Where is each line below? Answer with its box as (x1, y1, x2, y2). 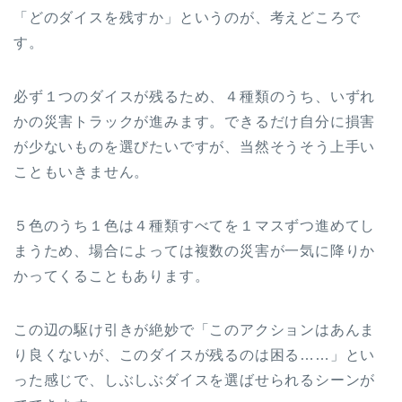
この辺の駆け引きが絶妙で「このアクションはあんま (13, 322, 376, 338)
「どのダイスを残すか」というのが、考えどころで (13, 10, 361, 26)
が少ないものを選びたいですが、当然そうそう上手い (13, 139, 376, 155)
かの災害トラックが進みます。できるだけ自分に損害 (13, 114, 376, 130)
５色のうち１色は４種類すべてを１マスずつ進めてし (13, 218, 376, 234)
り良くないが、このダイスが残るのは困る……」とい (13, 347, 376, 363)
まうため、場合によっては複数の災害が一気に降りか (13, 243, 376, 259)
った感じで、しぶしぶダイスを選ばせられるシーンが (13, 372, 376, 389)
